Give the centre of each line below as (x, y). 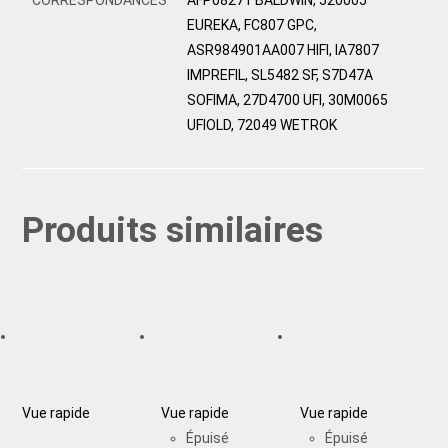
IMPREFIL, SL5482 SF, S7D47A (280, 74)
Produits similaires (173, 230)
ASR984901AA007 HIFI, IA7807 (283, 49)
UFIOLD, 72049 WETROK (262, 124)
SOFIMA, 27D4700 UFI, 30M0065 (288, 99)
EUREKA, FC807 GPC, (252, 24)
